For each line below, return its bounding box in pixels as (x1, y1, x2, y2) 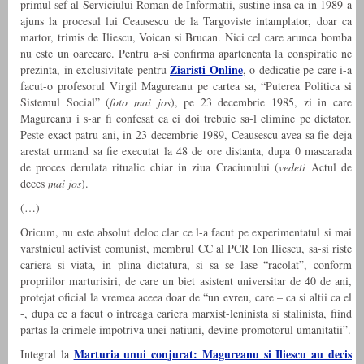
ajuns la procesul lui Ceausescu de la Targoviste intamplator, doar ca (20, 12, 352, 28)
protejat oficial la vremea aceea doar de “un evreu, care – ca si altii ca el (20, 288, 352, 305)
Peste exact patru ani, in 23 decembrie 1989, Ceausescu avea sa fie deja (20, 126, 352, 142)
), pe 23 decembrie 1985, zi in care (170, 93, 353, 110)
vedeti (279, 158, 306, 175)
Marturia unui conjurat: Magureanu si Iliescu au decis (73, 344, 353, 362)
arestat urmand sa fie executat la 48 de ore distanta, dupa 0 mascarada (20, 142, 352, 158)
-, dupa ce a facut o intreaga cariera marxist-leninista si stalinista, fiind (20, 305, 352, 321)
